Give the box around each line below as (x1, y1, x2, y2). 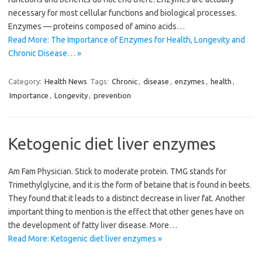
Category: (8, 77, 43, 86)
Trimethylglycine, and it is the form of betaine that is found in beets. (8, 180, 251, 190)
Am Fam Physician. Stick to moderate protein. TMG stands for (8, 167, 226, 177)
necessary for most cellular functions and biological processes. (8, 8, 237, 18)
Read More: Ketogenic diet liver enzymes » (8, 234, 162, 244)
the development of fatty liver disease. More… (8, 220, 177, 230)
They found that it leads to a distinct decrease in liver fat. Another (8, 194, 245, 204)
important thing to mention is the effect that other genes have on (8, 207, 244, 217)
